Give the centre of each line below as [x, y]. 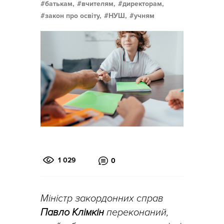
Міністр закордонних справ [102, 198]
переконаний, [136, 212]
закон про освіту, [73, 16]
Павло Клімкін [72, 212]
